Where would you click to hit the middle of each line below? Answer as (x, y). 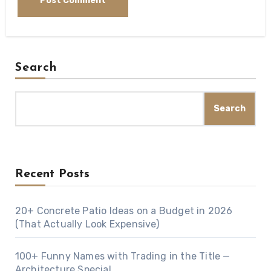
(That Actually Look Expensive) (87, 224)
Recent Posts (52, 175)
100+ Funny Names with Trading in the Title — (122, 256)
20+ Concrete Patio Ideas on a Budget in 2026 (124, 211)
